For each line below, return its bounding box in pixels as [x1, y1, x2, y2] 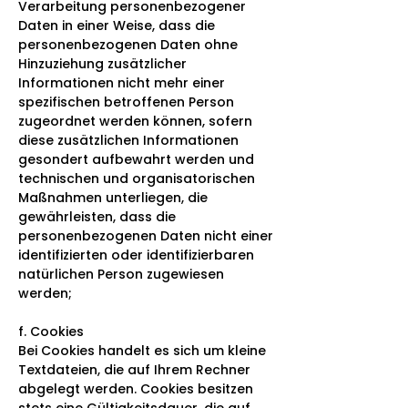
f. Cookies [18, 321, 84, 341]
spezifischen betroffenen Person [18, 92, 234, 111]
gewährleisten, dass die [18, 207, 176, 226]
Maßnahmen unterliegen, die [18, 188, 208, 207]
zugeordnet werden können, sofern [18, 111, 252, 130]
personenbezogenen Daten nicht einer [18, 226, 273, 245]
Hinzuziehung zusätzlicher [18, 54, 187, 73]
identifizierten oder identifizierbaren [18, 245, 254, 264]
